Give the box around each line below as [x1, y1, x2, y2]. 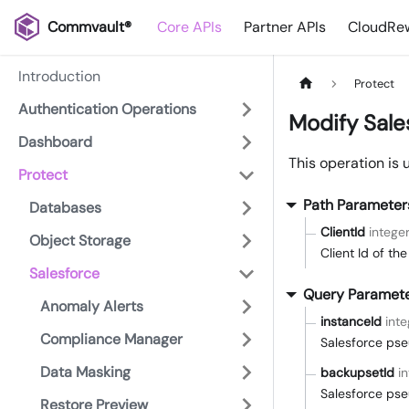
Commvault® [47, 17, 132, 37]
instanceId [320, 313, 382, 330]
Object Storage [29, 231, 131, 250]
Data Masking [40, 362, 131, 382]
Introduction [18, 67, 100, 86]
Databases [29, 198, 101, 217]
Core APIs [157, 17, 223, 37]
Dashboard [18, 132, 92, 152]
